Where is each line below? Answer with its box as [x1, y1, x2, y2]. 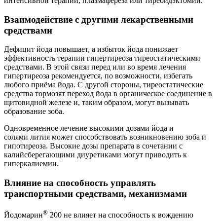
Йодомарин [4, 210, 43, 219]
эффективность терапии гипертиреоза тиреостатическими [4, 54, 200, 63]
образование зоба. [4, 107, 64, 116]
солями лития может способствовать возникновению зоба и [4, 133, 206, 142]
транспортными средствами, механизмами [4, 188, 187, 199]
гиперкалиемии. [4, 159, 59, 168]
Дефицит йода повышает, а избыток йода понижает [4, 45, 178, 54]
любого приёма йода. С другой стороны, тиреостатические [4, 80, 203, 89]
